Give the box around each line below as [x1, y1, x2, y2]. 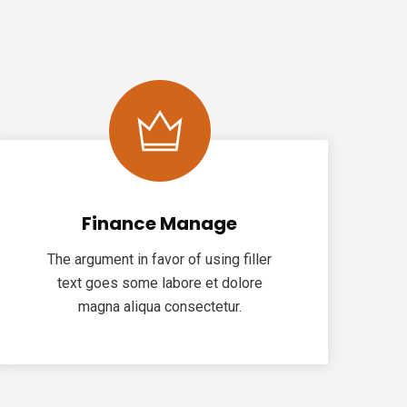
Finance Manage [82, 211, 238, 236]
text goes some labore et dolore [56, 274, 263, 292]
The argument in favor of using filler [47, 251, 273, 268]
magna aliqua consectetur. [77, 298, 242, 315]
